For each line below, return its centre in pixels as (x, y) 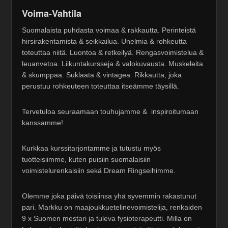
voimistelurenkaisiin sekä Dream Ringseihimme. (99, 171)
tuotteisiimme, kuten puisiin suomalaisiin (87, 160)
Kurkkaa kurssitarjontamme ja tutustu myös (92, 148)
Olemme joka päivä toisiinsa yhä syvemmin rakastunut (109, 196)
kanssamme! (43, 123)
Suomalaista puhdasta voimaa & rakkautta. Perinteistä (109, 30)
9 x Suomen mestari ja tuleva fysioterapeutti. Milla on (107, 219)
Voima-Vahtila (52, 13)
